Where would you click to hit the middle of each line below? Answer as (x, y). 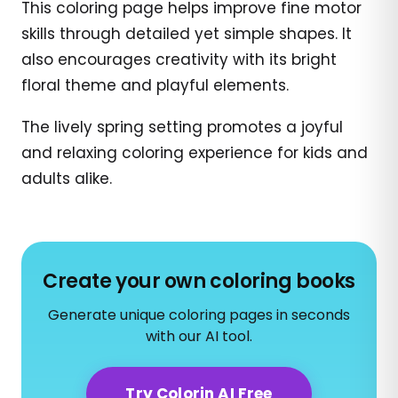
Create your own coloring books (199, 281)
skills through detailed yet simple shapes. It (187, 33)
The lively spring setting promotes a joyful (182, 127)
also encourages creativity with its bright (179, 59)
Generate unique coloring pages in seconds (199, 314)
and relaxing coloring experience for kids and (195, 152)
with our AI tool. (199, 336)
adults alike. (67, 178)
